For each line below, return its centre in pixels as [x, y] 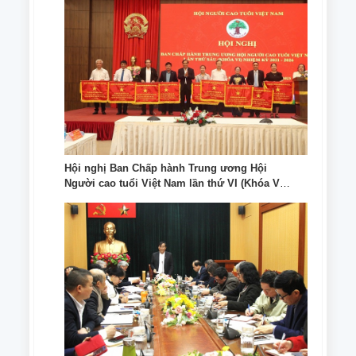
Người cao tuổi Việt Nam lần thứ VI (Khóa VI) [175, 183]
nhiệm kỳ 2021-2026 [112, 198]
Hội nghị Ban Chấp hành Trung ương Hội [166, 168]
